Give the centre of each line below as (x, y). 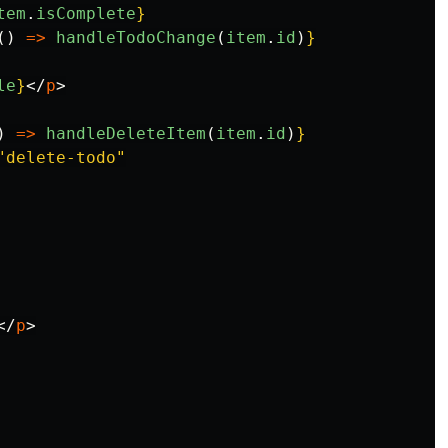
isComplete (86, 13)
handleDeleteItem (126, 133)
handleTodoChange (136, 37)
